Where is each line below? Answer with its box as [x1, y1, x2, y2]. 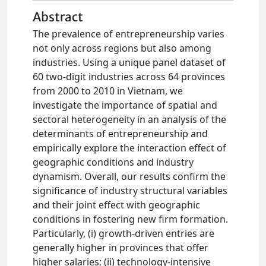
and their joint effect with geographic [33, 198, 201, 211]
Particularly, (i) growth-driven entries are [33, 227, 215, 240]
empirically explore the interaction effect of [33, 141, 227, 154]
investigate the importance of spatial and [33, 99, 218, 112]
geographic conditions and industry [33, 156, 194, 169]
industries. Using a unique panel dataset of [33, 56, 226, 69]
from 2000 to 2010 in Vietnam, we [33, 84, 183, 97]
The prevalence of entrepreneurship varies [33, 27, 225, 40]
